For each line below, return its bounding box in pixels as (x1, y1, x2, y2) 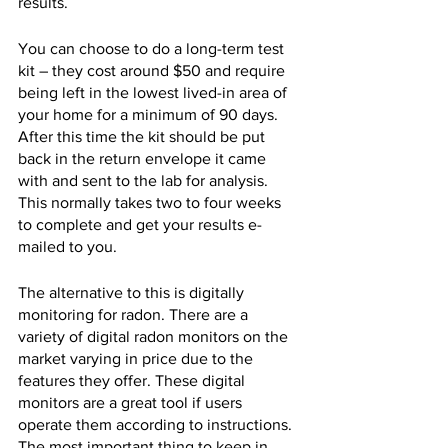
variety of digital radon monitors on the (18, 328, 292, 346)
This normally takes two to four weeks (18, 194, 285, 212)
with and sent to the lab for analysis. (18, 172, 272, 190)
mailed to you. (18, 238, 117, 256)
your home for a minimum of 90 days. (18, 106, 282, 124)
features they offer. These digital (18, 372, 249, 390)
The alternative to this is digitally (18, 284, 248, 302)
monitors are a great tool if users (18, 394, 246, 412)
